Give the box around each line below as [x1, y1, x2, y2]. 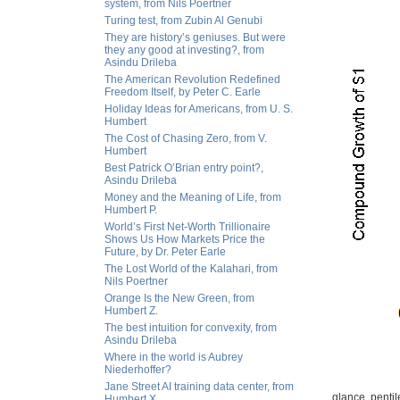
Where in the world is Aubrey [104, 351, 243, 363]
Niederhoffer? [104, 363, 171, 376]
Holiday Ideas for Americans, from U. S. [104, 103, 293, 115]
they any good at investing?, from [104, 44, 264, 56]
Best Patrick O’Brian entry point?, [104, 162, 263, 174]
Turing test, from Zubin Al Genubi [104, 14, 262, 27]
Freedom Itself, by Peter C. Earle [104, 86, 261, 98]
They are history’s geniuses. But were [104, 31, 286, 44]
